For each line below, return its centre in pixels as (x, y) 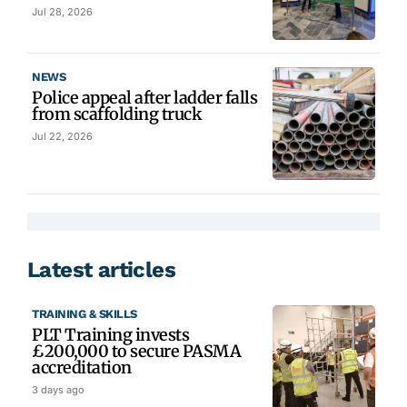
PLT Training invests (110, 335)
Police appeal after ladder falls (144, 97)
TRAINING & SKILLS (84, 314)
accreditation (82, 368)
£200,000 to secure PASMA (136, 352)
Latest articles (101, 270)
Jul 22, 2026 (62, 136)
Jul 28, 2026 (62, 11)
